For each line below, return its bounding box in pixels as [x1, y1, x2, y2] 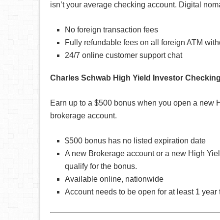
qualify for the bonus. [65, 162, 137, 170]
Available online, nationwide [65, 174, 164, 183]
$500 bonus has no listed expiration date [65, 136, 206, 145]
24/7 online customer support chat [65, 51, 182, 59]
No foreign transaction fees [65, 25, 158, 34]
